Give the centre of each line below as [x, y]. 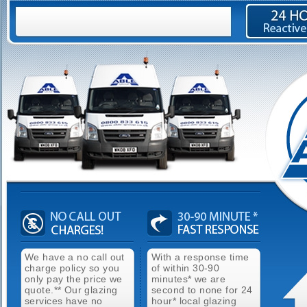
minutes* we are [189, 279]
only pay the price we [74, 279]
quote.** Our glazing [71, 290]
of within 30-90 [186, 268]
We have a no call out [75, 257]
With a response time [200, 257]
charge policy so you [72, 268]
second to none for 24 [202, 290]
